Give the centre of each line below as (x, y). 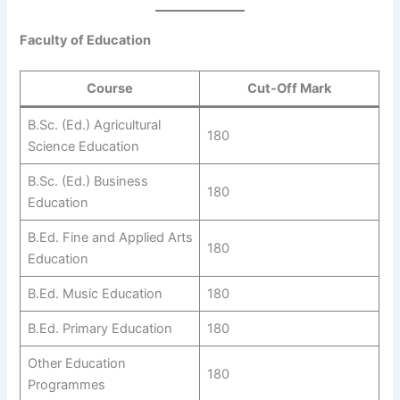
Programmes (66, 385)
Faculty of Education (86, 41)
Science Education (83, 147)
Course (110, 89)
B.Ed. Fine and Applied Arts (110, 238)
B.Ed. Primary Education (100, 329)
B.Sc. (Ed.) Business (87, 182)
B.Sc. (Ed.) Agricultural (94, 125)
